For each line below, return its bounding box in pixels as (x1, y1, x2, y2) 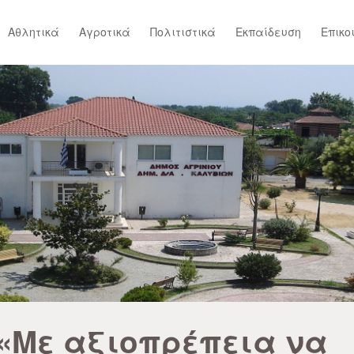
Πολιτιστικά (150, 24, 216, 40)
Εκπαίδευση (235, 24, 301, 40)
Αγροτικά (79, 24, 130, 40)
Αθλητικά (8, 24, 59, 40)
